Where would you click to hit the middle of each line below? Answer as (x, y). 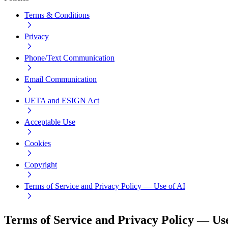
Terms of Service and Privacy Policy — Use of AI (105, 186)
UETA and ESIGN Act (62, 100)
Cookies (38, 143)
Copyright (41, 164)
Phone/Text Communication (69, 58)
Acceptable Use (50, 122)
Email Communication (61, 79)
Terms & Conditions (57, 15)
